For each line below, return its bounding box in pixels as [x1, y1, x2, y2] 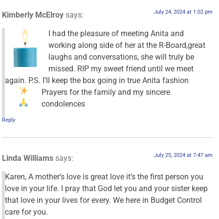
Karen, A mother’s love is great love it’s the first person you [5, 172, 204, 182]
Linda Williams [2, 153, 54, 163]
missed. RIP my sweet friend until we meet [48, 64, 194, 74]
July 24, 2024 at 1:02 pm [153, 9, 213, 16]
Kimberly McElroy [2, 10, 64, 20]
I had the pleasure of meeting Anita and [48, 29, 184, 39]
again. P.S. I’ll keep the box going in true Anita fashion [5, 76, 191, 86]
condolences [41, 99, 85, 109]
